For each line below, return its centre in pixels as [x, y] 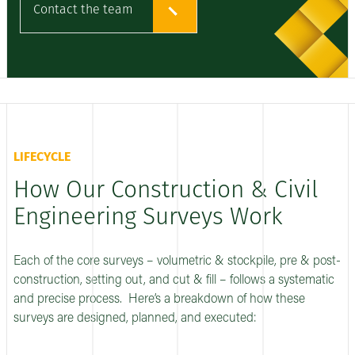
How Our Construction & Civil [166, 191]
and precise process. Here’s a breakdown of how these [159, 300]
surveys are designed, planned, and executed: [135, 319]
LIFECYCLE [42, 158]
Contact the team [83, 11]
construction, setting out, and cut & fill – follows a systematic [174, 281]
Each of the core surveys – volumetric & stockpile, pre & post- [177, 262]
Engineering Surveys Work [148, 218]
